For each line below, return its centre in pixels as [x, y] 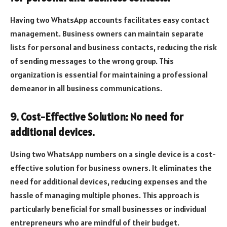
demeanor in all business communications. [86, 88]
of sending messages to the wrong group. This [92, 61]
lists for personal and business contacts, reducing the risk [113, 47]
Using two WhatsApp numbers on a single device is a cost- [113, 154]
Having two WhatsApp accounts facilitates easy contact [110, 20]
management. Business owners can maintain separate [107, 34]
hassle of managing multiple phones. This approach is [105, 195]
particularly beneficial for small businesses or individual [108, 209]
